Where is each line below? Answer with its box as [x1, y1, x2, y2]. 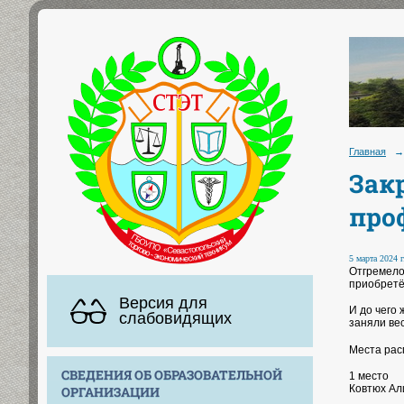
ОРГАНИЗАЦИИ [61, 382, 160, 400]
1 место [349, 370, 389, 383]
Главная [349, 146, 386, 157]
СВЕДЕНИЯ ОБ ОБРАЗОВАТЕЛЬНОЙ [61, 365, 282, 383]
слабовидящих [119, 308, 232, 327]
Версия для [119, 293, 207, 312]
